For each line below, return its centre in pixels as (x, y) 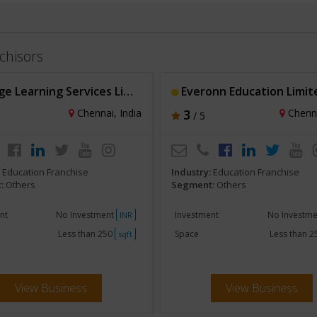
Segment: (194, 185)
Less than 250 (87, 234)
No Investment (86, 215)
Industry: (192, 172)
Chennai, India (108, 113)
